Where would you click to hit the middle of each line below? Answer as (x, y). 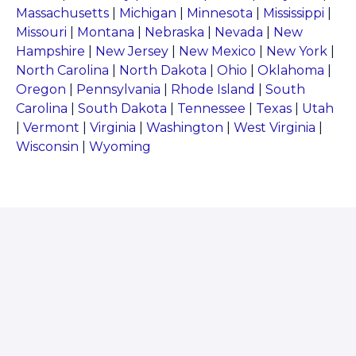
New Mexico (217, 52)
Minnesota (220, 14)
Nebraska (174, 33)
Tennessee (211, 109)
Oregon (41, 90)
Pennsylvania (118, 90)
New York (297, 52)
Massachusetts (64, 14)
